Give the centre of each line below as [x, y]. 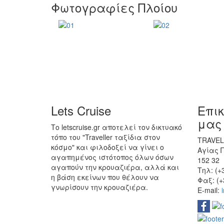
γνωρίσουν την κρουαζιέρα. [99, 187]
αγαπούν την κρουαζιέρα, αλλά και [115, 167]
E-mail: [209, 190]
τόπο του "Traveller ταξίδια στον [105, 137]
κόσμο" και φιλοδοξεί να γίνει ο [107, 147]
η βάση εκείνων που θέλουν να [105, 177]
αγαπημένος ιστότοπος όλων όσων [112, 157]
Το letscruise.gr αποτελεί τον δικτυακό [116, 127]
